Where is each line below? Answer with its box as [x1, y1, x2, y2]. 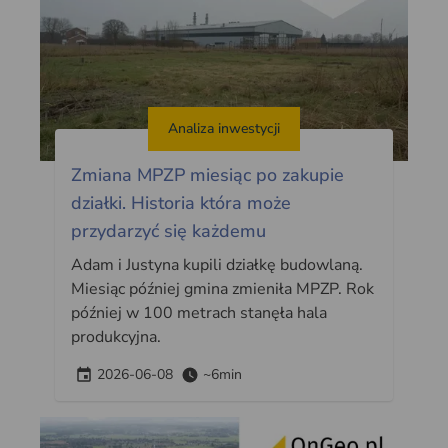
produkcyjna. [71, 326, 162, 349]
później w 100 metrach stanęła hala [71, 302, 328, 325]
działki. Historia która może [71, 191, 292, 216]
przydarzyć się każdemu [71, 219, 267, 244]
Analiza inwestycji [167, 119, 280, 139]
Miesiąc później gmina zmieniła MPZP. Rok [71, 278, 375, 301]
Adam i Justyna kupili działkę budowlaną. [71, 254, 364, 277]
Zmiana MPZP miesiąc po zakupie [71, 163, 345, 188]
